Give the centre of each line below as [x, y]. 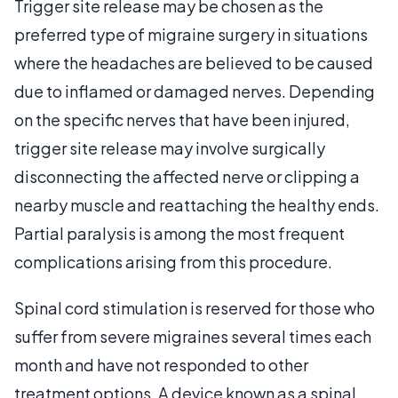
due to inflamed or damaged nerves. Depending [195, 91]
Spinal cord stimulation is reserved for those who [195, 307]
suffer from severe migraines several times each [193, 336]
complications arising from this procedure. [173, 261]
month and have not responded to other [161, 364]
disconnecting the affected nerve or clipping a [187, 176]
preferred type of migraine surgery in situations [191, 34]
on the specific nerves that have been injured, [182, 119]
